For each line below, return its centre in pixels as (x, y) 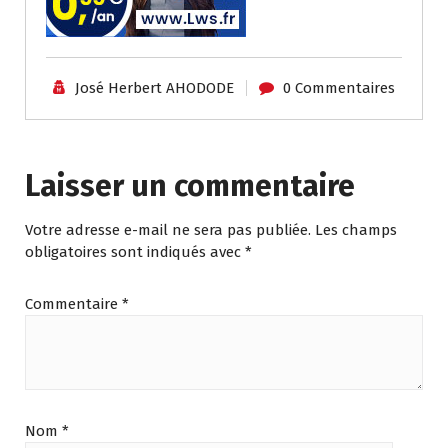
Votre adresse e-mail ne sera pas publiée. (168, 229)
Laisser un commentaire (190, 185)
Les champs (356, 229)
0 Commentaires (339, 87)
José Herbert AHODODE (154, 87)
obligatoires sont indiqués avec (135, 251)
